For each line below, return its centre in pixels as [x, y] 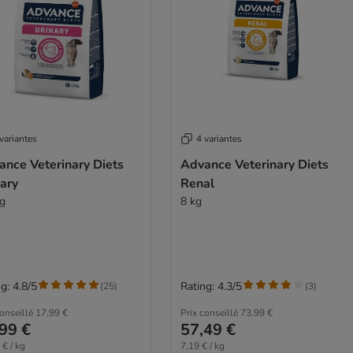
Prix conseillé [209, 312]
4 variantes [219, 138]
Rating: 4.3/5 [211, 286]
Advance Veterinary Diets [254, 164]
